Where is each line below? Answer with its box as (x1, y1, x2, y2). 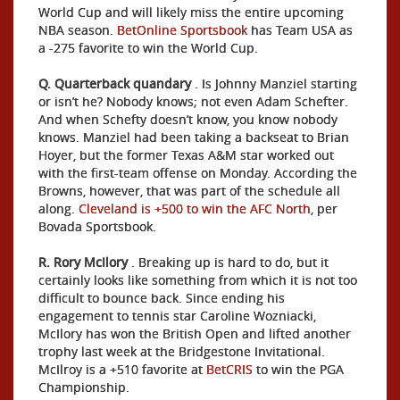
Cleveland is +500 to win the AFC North (79, 200, 311, 217)
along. (38, 200, 79, 217)
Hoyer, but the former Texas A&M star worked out (38, 146, 334, 163)
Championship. (38, 379, 129, 396)
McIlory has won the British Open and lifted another (38, 325, 351, 342)
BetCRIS (206, 361, 253, 378)
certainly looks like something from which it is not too (38, 271, 357, 288)
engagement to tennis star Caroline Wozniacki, (38, 307, 316, 324)
